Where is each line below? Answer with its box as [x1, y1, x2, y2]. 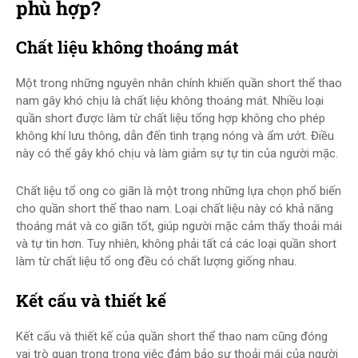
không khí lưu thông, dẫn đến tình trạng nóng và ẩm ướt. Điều [16, 129, 334, 143]
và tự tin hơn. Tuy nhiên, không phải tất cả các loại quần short [16, 237, 336, 251]
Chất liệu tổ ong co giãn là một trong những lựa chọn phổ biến [16, 184, 341, 198]
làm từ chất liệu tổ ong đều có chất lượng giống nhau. [16, 254, 296, 268]
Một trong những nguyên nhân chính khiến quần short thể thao [16, 76, 342, 90]
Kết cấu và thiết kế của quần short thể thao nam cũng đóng [16, 329, 328, 344]
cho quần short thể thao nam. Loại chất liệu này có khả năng [16, 201, 333, 216]
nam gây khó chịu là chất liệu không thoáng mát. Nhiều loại [16, 93, 324, 108]
